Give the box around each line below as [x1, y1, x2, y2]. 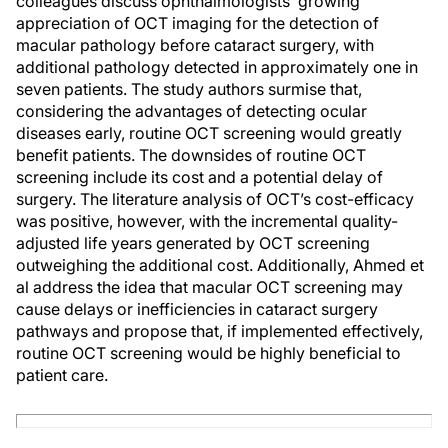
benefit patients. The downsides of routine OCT [16, 145, 366, 165]
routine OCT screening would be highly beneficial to [16, 343, 401, 363]
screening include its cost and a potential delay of [16, 167, 383, 187]
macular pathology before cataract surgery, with [16, 35, 374, 55]
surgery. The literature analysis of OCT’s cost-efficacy [16, 189, 414, 209]
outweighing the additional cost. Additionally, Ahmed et [16, 255, 424, 275]
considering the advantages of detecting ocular [16, 101, 367, 121]
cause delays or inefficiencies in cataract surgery [16, 299, 378, 319]
